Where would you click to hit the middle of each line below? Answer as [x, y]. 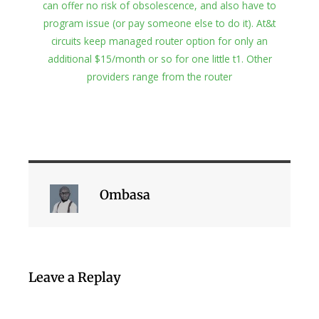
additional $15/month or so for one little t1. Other [159, 59]
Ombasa [125, 194]
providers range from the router [159, 77]
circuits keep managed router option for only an [159, 41]
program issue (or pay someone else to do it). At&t [159, 23]
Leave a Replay [75, 278]
